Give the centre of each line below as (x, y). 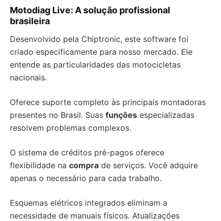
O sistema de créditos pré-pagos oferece (87, 152)
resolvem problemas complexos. (71, 128)
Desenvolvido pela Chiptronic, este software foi (99, 39)
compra (84, 165)
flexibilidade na (39, 165)
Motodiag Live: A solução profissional (90, 10)
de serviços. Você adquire (148, 165)
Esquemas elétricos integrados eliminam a (89, 203)
